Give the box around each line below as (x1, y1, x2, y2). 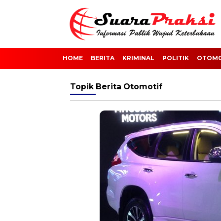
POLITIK (162, 54, 189, 62)
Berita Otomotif (96, 82, 162, 91)
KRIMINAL (122, 54, 154, 62)
